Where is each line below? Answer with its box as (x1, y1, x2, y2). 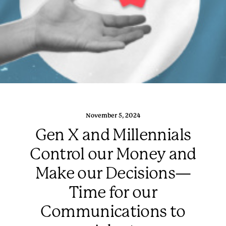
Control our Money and (30, 145, 196, 163)
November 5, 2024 (85, 112, 141, 119)
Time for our (69, 183, 157, 202)
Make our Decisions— (35, 164, 191, 183)
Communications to (40, 202, 186, 221)
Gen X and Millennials (35, 126, 191, 144)
